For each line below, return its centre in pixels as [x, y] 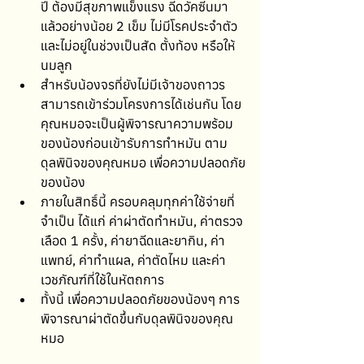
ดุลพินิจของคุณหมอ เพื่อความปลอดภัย [143, 162]
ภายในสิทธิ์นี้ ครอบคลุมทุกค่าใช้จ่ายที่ [138, 201]
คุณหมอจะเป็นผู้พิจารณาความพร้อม [137, 123]
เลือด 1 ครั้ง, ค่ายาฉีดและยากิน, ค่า [133, 240]
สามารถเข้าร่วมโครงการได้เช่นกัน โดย [141, 104]
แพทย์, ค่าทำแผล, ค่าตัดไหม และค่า [133, 260]
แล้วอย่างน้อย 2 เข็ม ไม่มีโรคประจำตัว [141, 26]
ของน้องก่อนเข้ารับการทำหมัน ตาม [134, 143]
